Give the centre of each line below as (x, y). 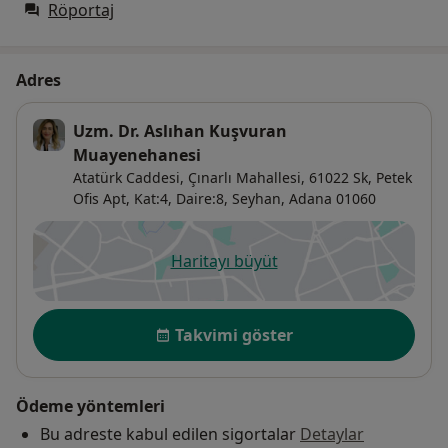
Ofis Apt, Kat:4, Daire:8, (150, 199)
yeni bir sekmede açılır (307, 271)
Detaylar (332, 434)
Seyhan (256, 199)
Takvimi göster (234, 335)
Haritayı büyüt (224, 261)
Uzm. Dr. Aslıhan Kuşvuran (180, 131)
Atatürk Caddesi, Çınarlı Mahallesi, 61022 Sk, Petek (242, 178)
